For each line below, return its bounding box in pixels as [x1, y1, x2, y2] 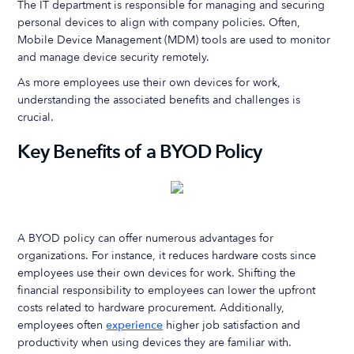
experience [106, 318, 164, 333]
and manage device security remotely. [17, 50, 210, 65]
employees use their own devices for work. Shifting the [17, 265, 296, 281]
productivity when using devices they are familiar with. [17, 335, 292, 350]
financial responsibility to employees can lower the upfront [17, 283, 316, 298]
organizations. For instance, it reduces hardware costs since [17, 248, 317, 263]
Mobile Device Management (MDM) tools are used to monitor [17, 32, 331, 47]
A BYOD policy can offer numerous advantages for [17, 231, 274, 246]
